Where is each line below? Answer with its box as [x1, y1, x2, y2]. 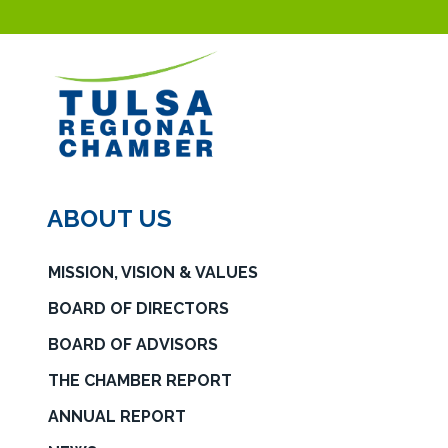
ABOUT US [47, 204, 172, 233]
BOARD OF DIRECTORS [48, 299, 229, 318]
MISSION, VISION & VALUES [48, 263, 258, 282]
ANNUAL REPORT [48, 407, 186, 426]
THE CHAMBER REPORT [48, 371, 232, 390]
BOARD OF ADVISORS [48, 335, 218, 354]
